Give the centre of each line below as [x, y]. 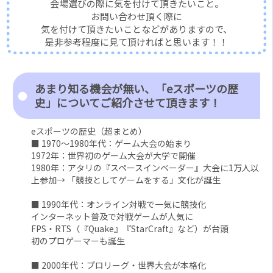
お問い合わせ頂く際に [136, 16]
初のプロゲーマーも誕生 [78, 241]
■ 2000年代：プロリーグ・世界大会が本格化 [119, 265]
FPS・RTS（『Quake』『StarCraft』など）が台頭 [130, 229]
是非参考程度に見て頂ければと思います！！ [136, 42]
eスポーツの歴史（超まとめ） [89, 131]
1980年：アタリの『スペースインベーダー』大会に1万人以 [145, 168]
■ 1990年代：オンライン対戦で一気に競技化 [119, 204]
